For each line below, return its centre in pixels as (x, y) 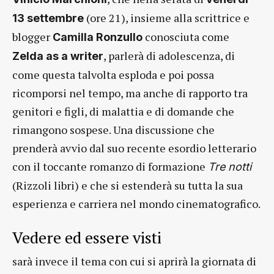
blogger (32, 37)
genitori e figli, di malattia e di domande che (123, 111)
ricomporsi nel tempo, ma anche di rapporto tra (130, 93)
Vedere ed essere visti (87, 237)
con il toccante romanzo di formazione (110, 166)
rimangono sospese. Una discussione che (113, 130)
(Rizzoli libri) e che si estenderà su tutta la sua (128, 185)
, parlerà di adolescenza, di (169, 56)
